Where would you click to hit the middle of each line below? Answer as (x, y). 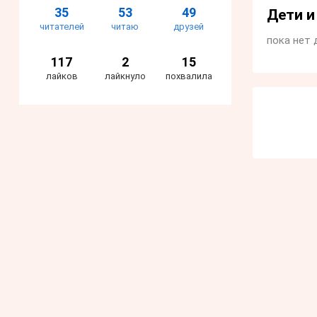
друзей (189, 27)
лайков (62, 76)
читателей (62, 27)
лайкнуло (125, 76)
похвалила (189, 76)
